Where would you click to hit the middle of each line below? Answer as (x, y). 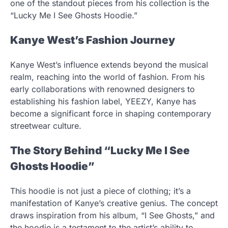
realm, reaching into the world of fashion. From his (107, 77)
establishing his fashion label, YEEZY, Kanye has (103, 102)
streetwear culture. (46, 126)
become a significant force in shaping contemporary (111, 114)
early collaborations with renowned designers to (103, 89)
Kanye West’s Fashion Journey (93, 40)
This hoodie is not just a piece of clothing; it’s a (101, 191)
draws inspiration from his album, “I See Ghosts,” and (112, 215)
